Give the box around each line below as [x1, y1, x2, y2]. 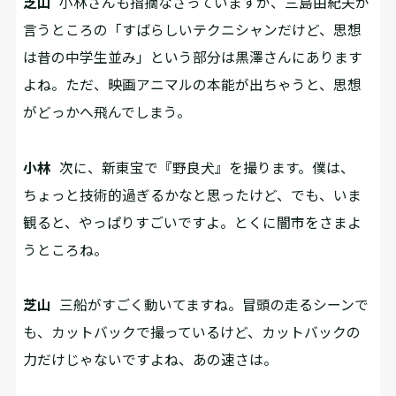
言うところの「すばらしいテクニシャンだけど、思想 [23, 21, 362, 39]
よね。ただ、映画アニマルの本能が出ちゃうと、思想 [23, 76, 362, 94]
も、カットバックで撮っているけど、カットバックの [23, 324, 362, 341]
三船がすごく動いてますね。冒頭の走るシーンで [51, 296, 369, 314]
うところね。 [23, 240, 109, 258]
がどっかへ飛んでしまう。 [23, 103, 192, 121]
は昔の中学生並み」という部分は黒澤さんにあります [23, 49, 363, 66]
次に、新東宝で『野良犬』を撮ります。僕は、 [51, 158, 355, 176]
